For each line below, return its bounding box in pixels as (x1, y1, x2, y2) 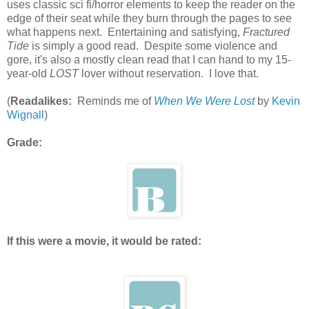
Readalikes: (10, 94, 72, 107)
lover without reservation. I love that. (79, 67, 259, 79)
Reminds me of (72, 94, 154, 107)
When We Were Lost (154, 94, 255, 107)
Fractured (243, 26, 290, 38)
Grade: (7, 136, 42, 148)
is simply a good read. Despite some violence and (29, 39, 277, 52)
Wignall (7, 108, 44, 121)
